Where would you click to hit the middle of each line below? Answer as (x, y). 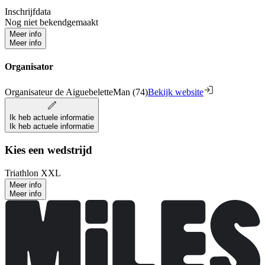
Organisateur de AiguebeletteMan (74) (76, 92)
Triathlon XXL (33, 173)
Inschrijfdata (28, 11)
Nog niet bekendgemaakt (51, 22)
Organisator (29, 67)
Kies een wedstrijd (49, 150)
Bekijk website (176, 92)
